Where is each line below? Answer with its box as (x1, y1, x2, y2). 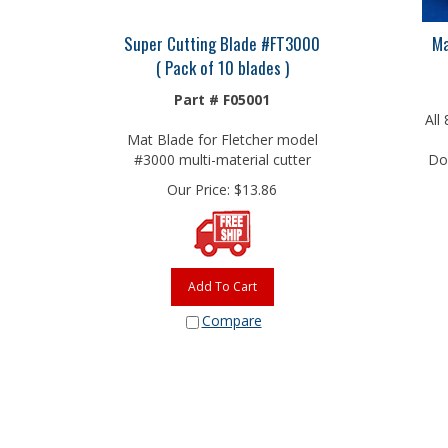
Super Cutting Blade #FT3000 (124, 26, 320, 51)
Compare (201, 306, 262, 325)
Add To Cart (187, 273, 257, 290)
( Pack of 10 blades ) (155, 50, 289, 75)
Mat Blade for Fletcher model (126, 125, 318, 144)
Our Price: (167, 175, 230, 194)
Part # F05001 (174, 85, 270, 104)
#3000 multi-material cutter (133, 145, 311, 164)
